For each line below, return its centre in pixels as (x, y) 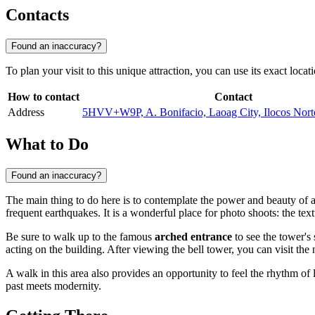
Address (26, 112)
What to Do (47, 144)
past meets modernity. (53, 285)
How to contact (44, 97)
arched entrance (193, 236)
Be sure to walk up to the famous (80, 236)
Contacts (37, 15)
